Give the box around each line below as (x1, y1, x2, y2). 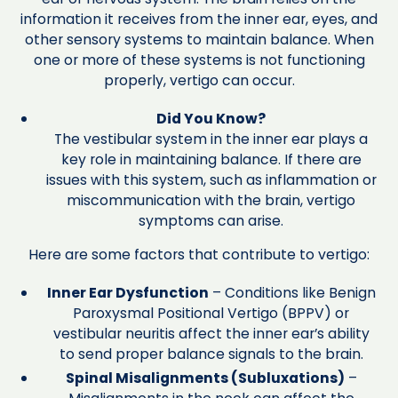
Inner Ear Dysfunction (46, 283, 209, 304)
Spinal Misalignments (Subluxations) (65, 367, 345, 388)
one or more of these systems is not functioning (33, 49, 365, 70)
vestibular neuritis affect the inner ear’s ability (52, 323, 370, 345)
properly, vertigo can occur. (103, 69, 295, 91)
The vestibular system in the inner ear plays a (54, 128, 369, 149)
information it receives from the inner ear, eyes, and (20, 8, 378, 29)
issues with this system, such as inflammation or (45, 169, 377, 190)
